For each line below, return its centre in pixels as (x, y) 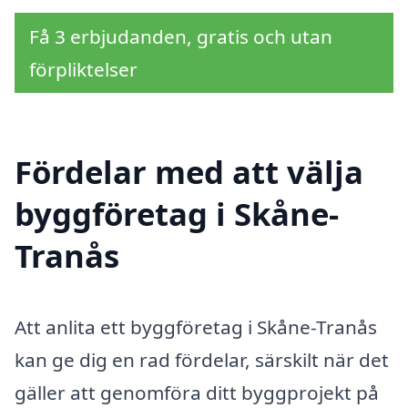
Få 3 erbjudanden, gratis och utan (181, 36)
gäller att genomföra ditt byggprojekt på (197, 393)
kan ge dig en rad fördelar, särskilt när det (202, 360)
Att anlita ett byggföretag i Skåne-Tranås (196, 327)
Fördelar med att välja (189, 172)
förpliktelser (83, 69)
